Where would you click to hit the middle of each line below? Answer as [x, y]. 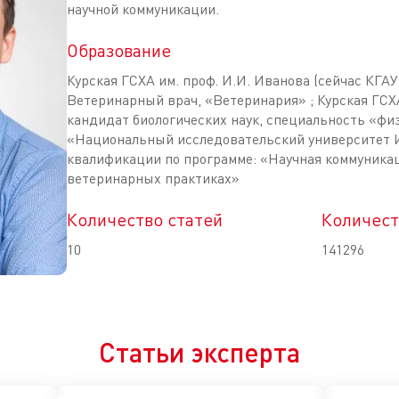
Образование [119, 50]
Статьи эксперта [199, 352]
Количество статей [145, 220]
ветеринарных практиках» [153, 178]
